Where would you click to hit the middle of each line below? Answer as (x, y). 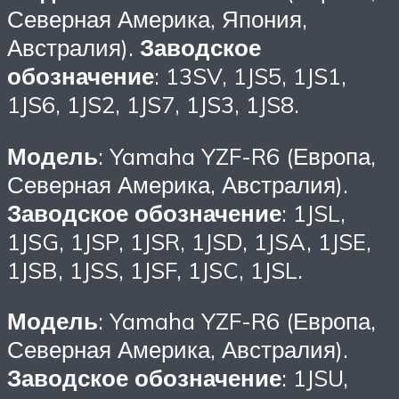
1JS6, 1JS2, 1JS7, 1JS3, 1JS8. (153, 105)
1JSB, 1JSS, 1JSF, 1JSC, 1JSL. (155, 269)
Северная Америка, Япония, (157, 19)
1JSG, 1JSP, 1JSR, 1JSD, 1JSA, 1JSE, (189, 241)
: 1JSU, (315, 378)
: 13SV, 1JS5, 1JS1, (250, 76)
